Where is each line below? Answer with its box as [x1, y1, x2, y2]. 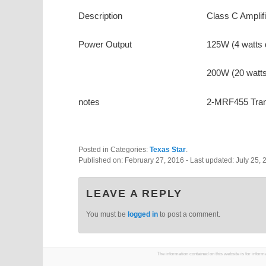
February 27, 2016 [125, 156, 186, 164]
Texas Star [150, 145, 186, 154]
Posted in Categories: [78, 145, 150, 154]
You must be [86, 210, 128, 219]
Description [78, 10, 122, 21]
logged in [128, 210, 158, 219]
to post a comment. [158, 210, 220, 219]
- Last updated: [186, 156, 236, 164]
